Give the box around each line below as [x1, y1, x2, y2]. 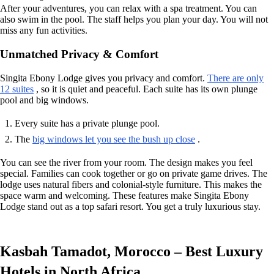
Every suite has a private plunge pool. [15, 117, 160, 128]
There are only [207, 72, 264, 83]
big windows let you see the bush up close [32, 133, 195, 144]
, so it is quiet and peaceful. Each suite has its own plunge [34, 83, 257, 94]
